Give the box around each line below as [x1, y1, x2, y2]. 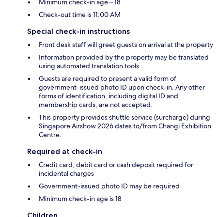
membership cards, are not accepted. [39, 100, 153, 109]
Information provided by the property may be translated [39, 53, 209, 62]
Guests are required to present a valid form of [39, 74, 176, 83]
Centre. [39, 130, 62, 139]
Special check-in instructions [27, 27, 130, 36]
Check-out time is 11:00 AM [39, 10, 121, 19]
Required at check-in [27, 147, 102, 156]
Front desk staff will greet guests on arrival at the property [39, 40, 213, 49]
